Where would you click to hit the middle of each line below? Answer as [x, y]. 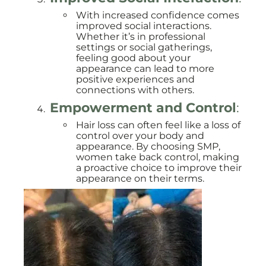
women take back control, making [158, 157]
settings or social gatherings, [144, 47]
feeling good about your [133, 58]
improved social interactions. [144, 26]
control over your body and [140, 136]
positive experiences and [135, 79]
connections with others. [135, 90]
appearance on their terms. [140, 178]
